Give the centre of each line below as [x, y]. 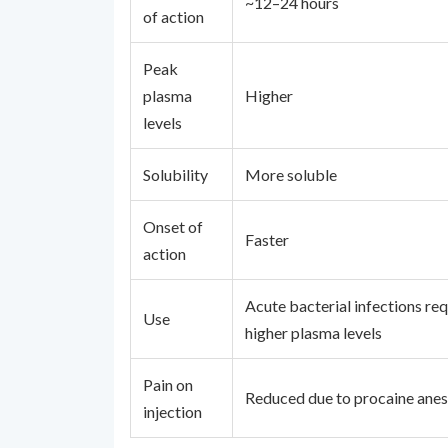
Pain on [168, 384]
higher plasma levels [313, 332]
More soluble [291, 174]
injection [172, 411]
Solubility [175, 174]
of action [173, 16]
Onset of [173, 226]
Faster [267, 239]
